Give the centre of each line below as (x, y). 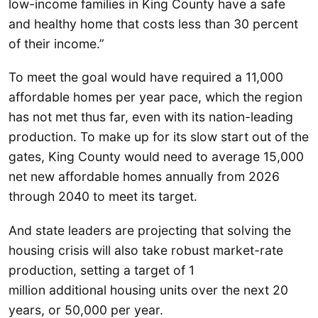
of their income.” (56, 44)
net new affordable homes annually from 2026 (144, 177)
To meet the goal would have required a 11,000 (146, 77)
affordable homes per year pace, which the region (155, 97)
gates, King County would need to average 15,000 (156, 157)
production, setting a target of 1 (102, 270)
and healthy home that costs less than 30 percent (153, 24)
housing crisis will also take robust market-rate (146, 250)
